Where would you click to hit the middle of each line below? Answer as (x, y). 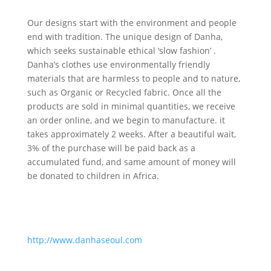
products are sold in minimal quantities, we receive (131, 106)
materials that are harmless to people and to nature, (133, 78)
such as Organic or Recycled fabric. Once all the (124, 92)
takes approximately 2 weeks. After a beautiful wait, (131, 134)
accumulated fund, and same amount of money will (131, 162)
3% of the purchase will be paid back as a (111, 148)
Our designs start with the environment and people (132, 23)
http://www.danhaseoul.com (84, 240)
